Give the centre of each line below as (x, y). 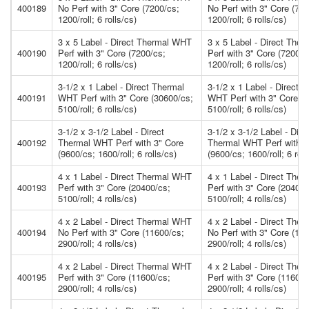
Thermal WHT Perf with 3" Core (121, 143)
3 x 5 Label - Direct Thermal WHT (125, 42)
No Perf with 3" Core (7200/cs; (119, 8)
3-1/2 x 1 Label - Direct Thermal (121, 87)
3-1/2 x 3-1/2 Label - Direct (111, 132)
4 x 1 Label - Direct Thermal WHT (125, 177)
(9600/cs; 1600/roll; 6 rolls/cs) (117, 154)
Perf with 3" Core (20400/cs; (114, 188)
